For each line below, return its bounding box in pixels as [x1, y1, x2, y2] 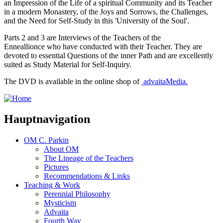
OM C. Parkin [24, 136, 69, 145]
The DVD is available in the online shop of [4, 77, 141, 86]
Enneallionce [4, 42, 45, 51]
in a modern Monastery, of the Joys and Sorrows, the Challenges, [4, 7, 208, 16]
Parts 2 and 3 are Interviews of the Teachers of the [4, 33, 161, 42]
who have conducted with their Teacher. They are [47, 42, 202, 51]
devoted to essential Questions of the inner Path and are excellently [4, 51, 213, 60]
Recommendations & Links [44, 172, 130, 181]
